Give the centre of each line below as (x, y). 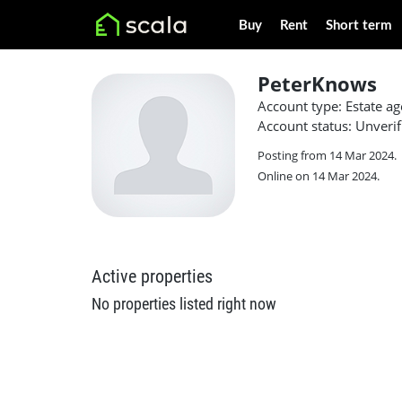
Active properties (152, 276)
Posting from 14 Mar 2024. (327, 155)
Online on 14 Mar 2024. (319, 176)
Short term (359, 26)
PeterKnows (317, 83)
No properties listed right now (184, 304)
